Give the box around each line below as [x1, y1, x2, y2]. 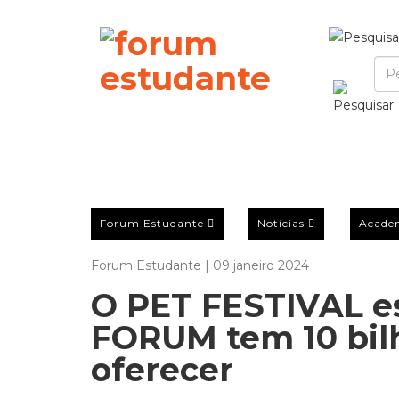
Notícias [257, 216, 305, 230]
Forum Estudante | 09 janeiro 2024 [91, 257, 309, 273]
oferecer [91, 350, 233, 389]
